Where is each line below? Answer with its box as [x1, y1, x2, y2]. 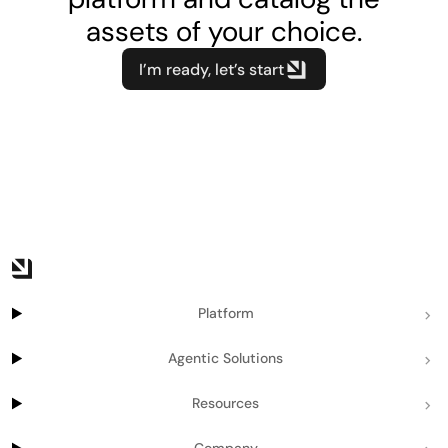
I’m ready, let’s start [139, 59, 284, 80]
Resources [192, 394, 260, 412]
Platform [197, 304, 254, 322]
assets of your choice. [86, 13, 362, 50]
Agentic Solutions [168, 349, 284, 367]
